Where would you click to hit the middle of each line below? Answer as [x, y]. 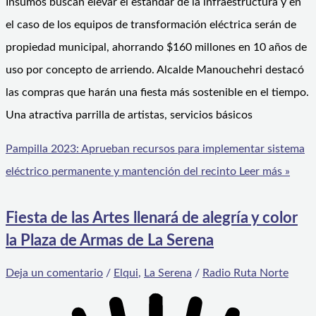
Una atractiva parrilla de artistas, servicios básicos [129, 115]
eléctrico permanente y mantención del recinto [121, 172]
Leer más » [263, 172]
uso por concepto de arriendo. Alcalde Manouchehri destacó [155, 70]
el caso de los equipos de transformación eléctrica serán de [151, 25]
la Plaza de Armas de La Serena [110, 241]
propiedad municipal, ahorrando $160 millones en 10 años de [156, 48]
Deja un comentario [54, 273]
